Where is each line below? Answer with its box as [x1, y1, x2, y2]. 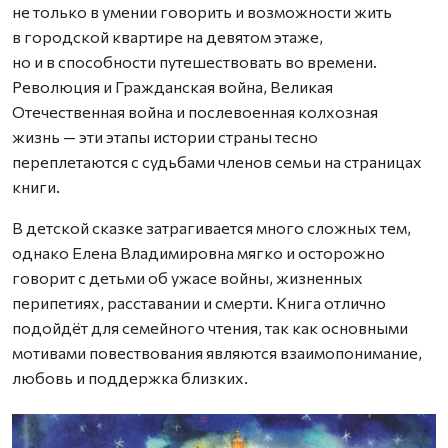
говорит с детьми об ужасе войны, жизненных [12, 267, 363, 287]
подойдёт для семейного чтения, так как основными [12, 317, 408, 337]
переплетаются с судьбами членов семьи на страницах [12, 151, 422, 171]
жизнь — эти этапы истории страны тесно [12, 126, 318, 146]
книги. [12, 176, 60, 196]
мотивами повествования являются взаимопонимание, [12, 342, 422, 362]
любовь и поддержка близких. [12, 367, 248, 387]
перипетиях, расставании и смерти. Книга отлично [12, 292, 386, 312]
